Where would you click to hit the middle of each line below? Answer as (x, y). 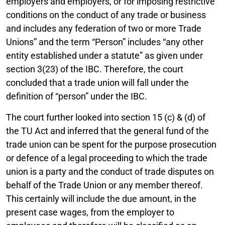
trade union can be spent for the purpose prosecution (111, 144)
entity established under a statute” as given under (104, 55)
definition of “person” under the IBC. (77, 96)
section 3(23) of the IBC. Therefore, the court (95, 69)
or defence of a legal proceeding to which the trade (107, 158)
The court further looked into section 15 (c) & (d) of (106, 117)
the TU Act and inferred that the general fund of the (107, 131)
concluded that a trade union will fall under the (97, 82)
